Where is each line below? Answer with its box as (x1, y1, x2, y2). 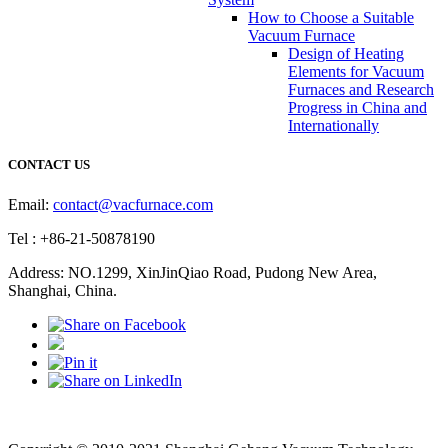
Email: (8, 195, 53, 213)
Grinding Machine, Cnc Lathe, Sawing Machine (114, 423, 440, 441)
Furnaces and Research (288, 81, 434, 99)
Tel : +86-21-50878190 (8, 229, 155, 247)
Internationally (288, 117, 379, 135)
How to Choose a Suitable (248, 9, 414, 27)
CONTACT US (8, 157, 90, 173)
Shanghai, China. (8, 281, 117, 299)
